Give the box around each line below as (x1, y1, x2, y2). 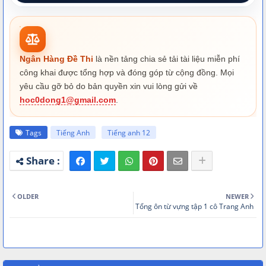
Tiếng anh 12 (107, 127, 150, 138)
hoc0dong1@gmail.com (20, 94, 116, 104)
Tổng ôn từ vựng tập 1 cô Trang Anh (135, 201, 254, 211)
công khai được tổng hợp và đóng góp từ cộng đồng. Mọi (20, 67, 234, 77)
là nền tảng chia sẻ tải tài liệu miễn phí (93, 53, 240, 64)
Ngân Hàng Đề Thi (20, 53, 93, 64)
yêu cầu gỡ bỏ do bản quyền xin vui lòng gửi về (20, 81, 198, 91)
